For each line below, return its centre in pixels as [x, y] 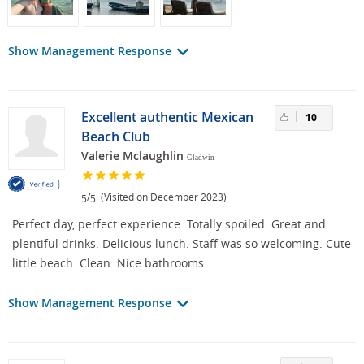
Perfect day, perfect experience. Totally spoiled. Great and [169, 223]
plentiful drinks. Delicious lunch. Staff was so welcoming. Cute [182, 243]
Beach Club [116, 137]
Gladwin [201, 158]
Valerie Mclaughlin [132, 156]
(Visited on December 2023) [161, 197]
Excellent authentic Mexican [167, 117]
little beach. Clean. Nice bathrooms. [110, 262]
